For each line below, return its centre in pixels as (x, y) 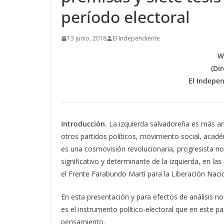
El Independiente (136, 38)
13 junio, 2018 (87, 38)
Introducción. (84, 124)
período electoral (125, 17)
